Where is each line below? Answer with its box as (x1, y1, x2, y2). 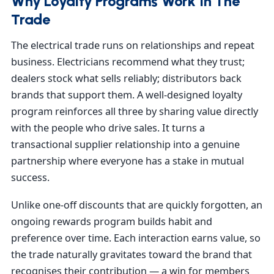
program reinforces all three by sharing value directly (11, 105, 258, 119)
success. (11, 171, 50, 185)
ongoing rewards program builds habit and (11, 215, 212, 229)
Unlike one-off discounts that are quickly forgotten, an (11, 198, 262, 212)
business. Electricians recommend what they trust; (11, 55, 245, 69)
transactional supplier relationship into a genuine (11, 138, 240, 152)
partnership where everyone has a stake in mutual (11, 154, 244, 168)
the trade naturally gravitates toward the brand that (11, 248, 252, 262)
